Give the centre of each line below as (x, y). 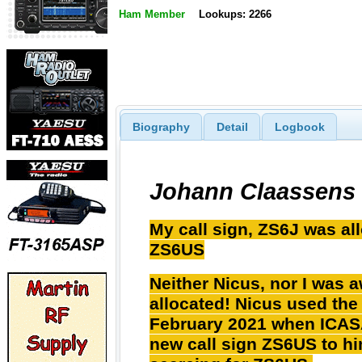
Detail (232, 126)
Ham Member (152, 15)
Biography (161, 126)
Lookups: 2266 (235, 15)
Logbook (299, 126)
